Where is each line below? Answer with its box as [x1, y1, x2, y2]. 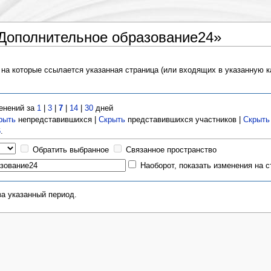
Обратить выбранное [33, 145, 109, 154]
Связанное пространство [126, 145, 217, 154]
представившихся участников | [125, 115, 244, 124]
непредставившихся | [16, 115, 99, 124]
